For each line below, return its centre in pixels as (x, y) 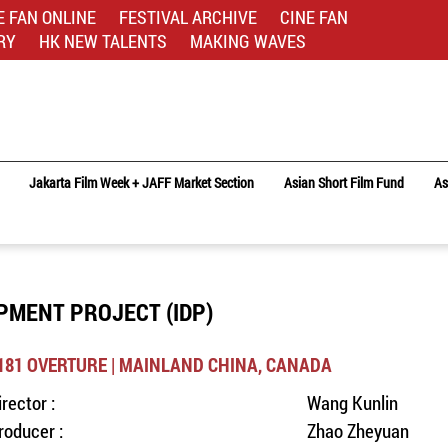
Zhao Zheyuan (357, 430)
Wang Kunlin (352, 402)
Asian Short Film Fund (344, 182)
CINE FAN (314, 17)
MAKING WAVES (248, 41)
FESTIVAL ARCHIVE (188, 17)
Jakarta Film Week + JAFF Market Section (141, 182)
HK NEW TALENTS (103, 41)
